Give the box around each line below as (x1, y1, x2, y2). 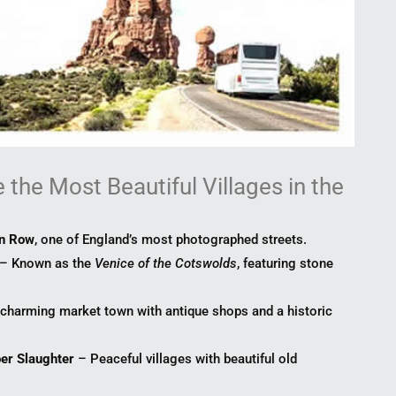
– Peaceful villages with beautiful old (74, 350, 298, 367)
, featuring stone (237, 255, 334, 271)
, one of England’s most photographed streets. (34, 231, 308, 247)
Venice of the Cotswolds (95, 255, 238, 271)
